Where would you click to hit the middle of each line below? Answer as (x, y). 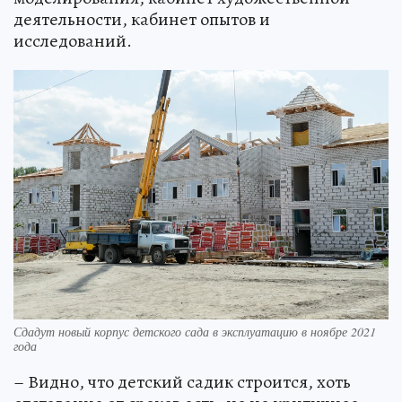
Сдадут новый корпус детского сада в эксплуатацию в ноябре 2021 (195, 331)
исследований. (73, 41)
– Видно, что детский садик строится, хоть (182, 381)
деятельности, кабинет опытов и (142, 20)
